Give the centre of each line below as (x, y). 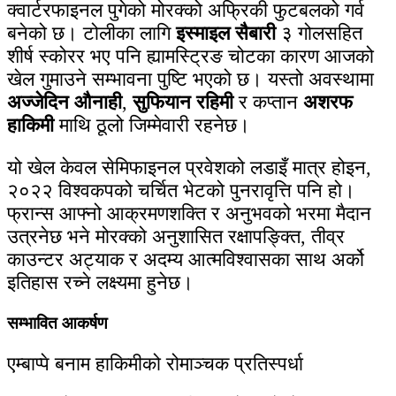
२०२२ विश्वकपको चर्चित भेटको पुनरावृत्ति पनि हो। (181, 191)
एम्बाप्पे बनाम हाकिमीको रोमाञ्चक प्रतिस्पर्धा (155, 364)
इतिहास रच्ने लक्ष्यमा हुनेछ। (100, 283)
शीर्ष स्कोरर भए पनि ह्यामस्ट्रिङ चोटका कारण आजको (190, 57)
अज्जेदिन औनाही (65, 103)
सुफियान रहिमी (183, 103)
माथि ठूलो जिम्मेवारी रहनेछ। (152, 126)
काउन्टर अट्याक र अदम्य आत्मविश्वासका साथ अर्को (186, 260)
